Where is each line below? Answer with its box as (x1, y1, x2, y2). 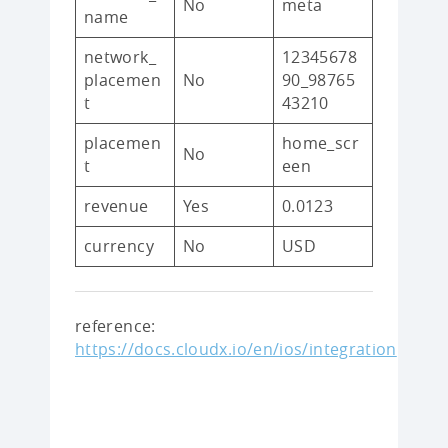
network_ (84, 45, 156, 68)
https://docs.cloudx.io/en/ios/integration (75, 337, 397, 360)
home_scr (282, 131, 359, 154)
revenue (84, 194, 149, 217)
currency (84, 234, 154, 257)
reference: (75, 314, 156, 337)
